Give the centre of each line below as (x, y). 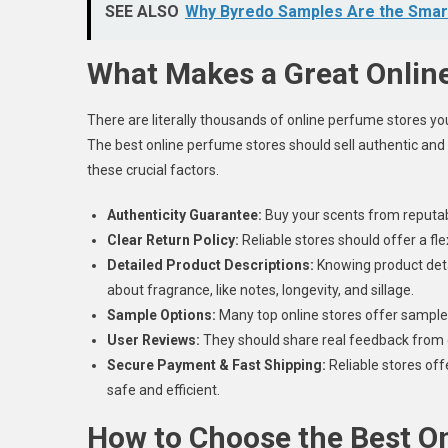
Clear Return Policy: (173, 239)
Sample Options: (161, 314)
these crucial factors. (153, 169)
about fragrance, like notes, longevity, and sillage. (260, 289)
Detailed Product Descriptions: (210, 264)
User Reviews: (153, 339)
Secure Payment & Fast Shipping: (216, 364)
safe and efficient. (163, 389)
